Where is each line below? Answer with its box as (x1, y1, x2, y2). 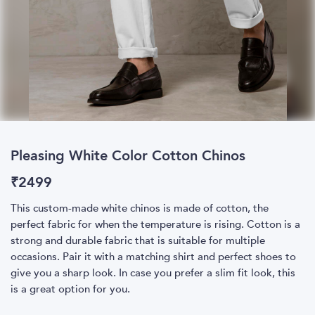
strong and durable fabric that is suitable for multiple (11, 233, 265, 247)
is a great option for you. (11, 282, 130, 296)
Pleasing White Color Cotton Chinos (11, 146, 245, 165)
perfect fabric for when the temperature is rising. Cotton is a (11, 217, 300, 231)
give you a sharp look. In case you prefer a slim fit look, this (11, 266, 295, 280)
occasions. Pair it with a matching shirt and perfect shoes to (11, 250, 296, 264)
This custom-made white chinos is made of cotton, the (11, 201, 269, 215)
